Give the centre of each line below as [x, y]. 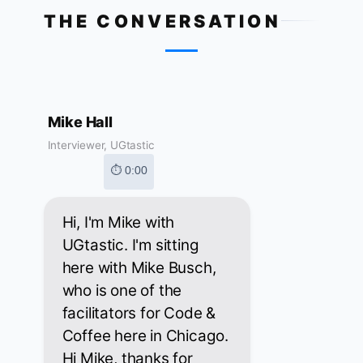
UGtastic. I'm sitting [130, 246]
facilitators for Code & [139, 314]
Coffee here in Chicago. [145, 336]
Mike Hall [80, 122]
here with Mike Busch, [139, 268]
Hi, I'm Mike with [118, 223]
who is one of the [122, 291]
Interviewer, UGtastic [101, 145]
